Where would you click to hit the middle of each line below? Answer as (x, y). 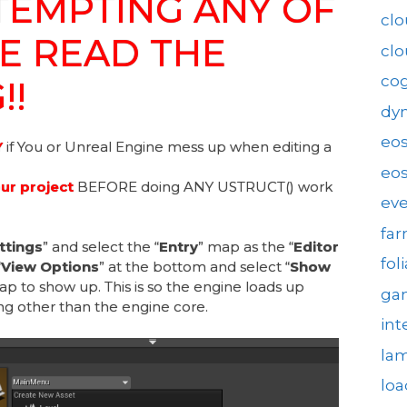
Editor (316, 247)
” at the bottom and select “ (194, 267)
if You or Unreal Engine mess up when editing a (167, 146)
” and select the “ (100, 247)
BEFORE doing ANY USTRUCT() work (203, 186)
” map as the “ (245, 247)
